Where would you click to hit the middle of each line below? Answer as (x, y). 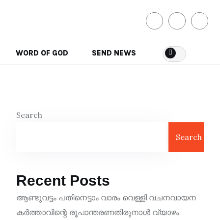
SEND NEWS (114, 53)
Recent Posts (63, 180)
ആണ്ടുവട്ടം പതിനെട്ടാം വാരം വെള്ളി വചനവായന (106, 198)
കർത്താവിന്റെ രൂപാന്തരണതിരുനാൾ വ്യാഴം (98, 212)
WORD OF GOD (42, 53)
